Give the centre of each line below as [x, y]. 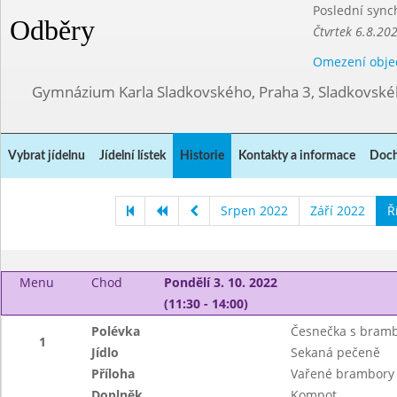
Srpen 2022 [254, 210]
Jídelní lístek [132, 156]
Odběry [52, 30]
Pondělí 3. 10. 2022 [220, 282]
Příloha [113, 374]
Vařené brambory [342, 374]
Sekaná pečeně [335, 352]
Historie [202, 156]
